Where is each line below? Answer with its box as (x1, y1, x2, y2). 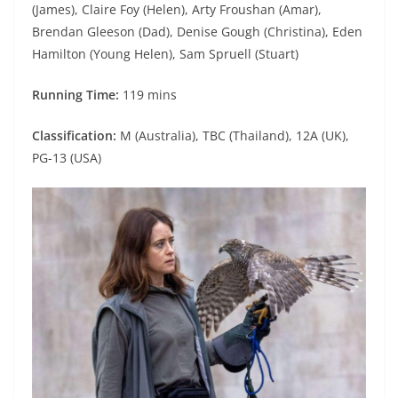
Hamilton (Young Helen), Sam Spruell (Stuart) (32, 45, 298, 63)
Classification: (32, 127, 116, 145)
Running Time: (32, 86, 123, 104)
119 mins (123, 86, 177, 104)
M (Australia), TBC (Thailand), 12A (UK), (116, 127, 349, 145)
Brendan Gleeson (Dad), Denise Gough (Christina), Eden (32, 23, 362, 41)
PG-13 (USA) (32, 149, 101, 167)
